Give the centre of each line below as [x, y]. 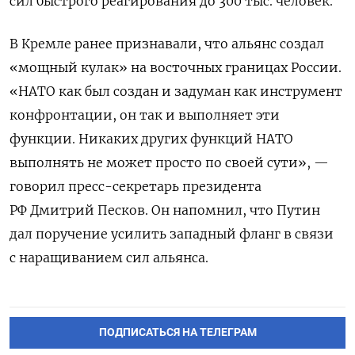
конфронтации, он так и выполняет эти [145, 115]
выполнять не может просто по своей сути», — [169, 163]
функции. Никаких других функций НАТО [151, 139]
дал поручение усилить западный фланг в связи [172, 234]
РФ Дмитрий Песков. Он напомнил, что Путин [165, 210]
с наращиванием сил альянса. [109, 258]
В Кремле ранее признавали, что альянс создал [167, 44]
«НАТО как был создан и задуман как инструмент [176, 92]
